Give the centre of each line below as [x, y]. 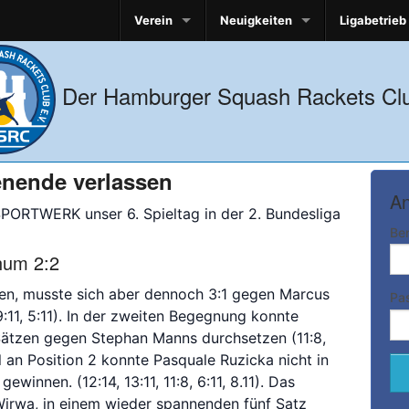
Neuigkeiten [256, 20]
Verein [153, 20]
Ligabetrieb [373, 20]
